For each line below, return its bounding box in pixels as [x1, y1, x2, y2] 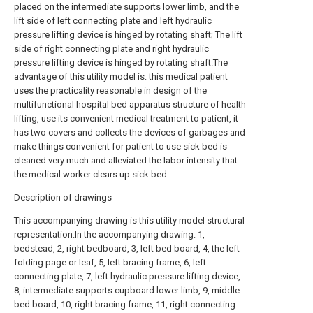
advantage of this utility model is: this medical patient [14, 71, 228, 82]
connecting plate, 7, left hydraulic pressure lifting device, [14, 271, 240, 282]
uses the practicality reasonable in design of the [14, 85, 207, 96]
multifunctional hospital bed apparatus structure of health [14, 99, 246, 110]
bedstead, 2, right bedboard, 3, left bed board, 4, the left [14, 243, 240, 254]
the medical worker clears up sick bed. [14, 169, 169, 180]
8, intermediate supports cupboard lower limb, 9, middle [14, 285, 240, 296]
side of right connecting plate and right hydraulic [14, 43, 209, 54]
